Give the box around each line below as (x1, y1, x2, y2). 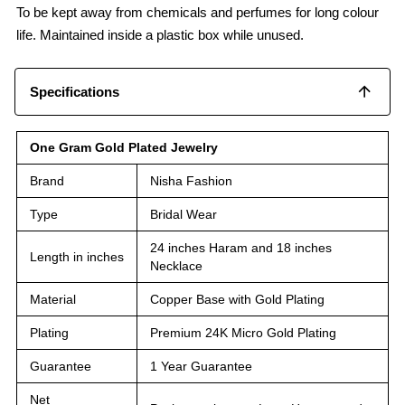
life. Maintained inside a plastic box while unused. (16, 26, 304, 42)
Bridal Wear (150, 206, 217, 221)
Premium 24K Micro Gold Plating (150, 325, 336, 340)
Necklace (150, 258, 202, 273)
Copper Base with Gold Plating (150, 291, 325, 306)
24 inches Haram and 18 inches (150, 240, 332, 255)
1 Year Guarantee (150, 358, 252, 373)
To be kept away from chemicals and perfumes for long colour (16, 4, 379, 20)
